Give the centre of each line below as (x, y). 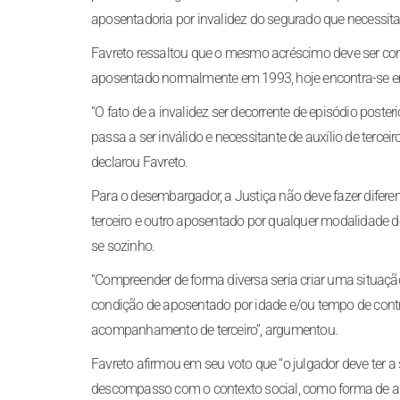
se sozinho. (123, 246)
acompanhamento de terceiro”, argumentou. (214, 330)
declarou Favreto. (140, 162)
